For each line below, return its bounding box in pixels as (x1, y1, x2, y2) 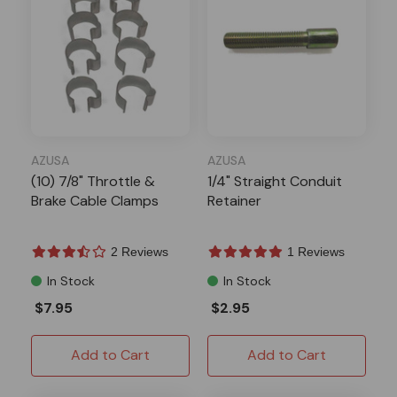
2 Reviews (111, 244, 168, 259)
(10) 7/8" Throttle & (31, 171, 155, 191)
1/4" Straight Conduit (207, 171, 342, 191)
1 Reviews (287, 244, 345, 259)
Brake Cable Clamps (31, 191, 159, 210)
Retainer (207, 191, 261, 210)
